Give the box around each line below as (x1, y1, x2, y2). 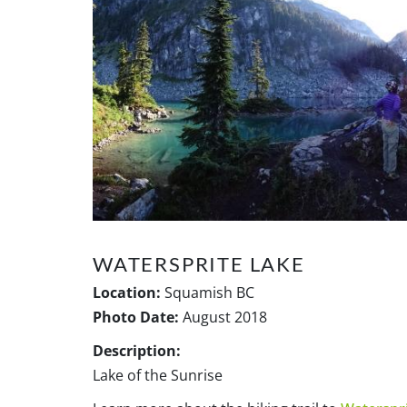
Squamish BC (161, 282, 254, 303)
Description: (93, 340, 181, 361)
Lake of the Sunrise (93, 364, 223, 385)
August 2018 (179, 306, 267, 327)
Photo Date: (93, 306, 179, 327)
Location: (93, 282, 161, 303)
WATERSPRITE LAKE (93, 251, 305, 276)
